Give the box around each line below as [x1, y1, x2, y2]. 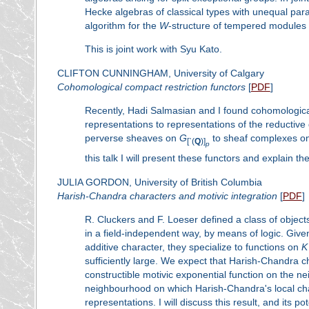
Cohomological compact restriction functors [57, 81, 246, 92]
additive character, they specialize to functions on [84, 241, 301, 253]
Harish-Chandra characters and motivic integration [57, 190, 277, 201]
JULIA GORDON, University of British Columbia [57, 176, 262, 188]
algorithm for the [84, 19, 159, 31]
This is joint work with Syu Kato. [84, 43, 222, 55]
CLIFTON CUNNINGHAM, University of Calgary [57, 67, 264, 79]
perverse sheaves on [84, 132, 179, 144]
